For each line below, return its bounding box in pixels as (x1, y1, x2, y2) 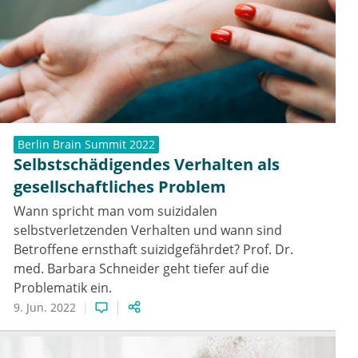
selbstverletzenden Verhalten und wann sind (14, 221, 282, 240)
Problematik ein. (14, 279, 112, 297)
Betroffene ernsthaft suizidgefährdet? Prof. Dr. (14, 241, 293, 259)
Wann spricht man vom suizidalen (14, 202, 217, 221)
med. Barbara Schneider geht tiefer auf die (14, 260, 269, 278)
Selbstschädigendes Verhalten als (14, 153, 280, 176)
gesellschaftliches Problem (14, 176, 226, 198)
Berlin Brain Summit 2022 (18, 137, 155, 153)
